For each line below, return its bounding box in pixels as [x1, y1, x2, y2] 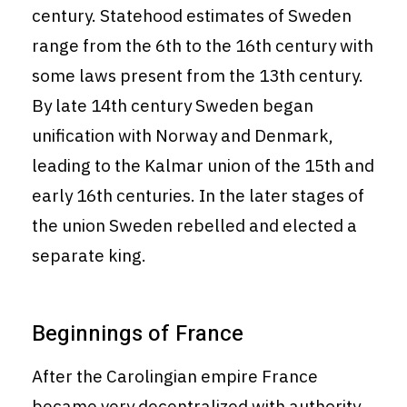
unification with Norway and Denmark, [32, 124, 333, 147]
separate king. [32, 244, 146, 267]
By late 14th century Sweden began [32, 94, 313, 117]
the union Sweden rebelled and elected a [32, 214, 357, 237]
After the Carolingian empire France [32, 365, 318, 388]
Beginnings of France [32, 318, 243, 351]
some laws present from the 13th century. [32, 65, 363, 87]
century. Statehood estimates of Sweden [32, 5, 352, 27]
